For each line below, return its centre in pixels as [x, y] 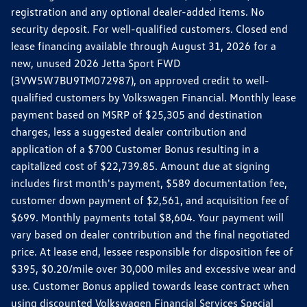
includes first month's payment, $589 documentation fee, [149, 183]
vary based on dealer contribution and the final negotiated [150, 234]
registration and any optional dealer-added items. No [138, 11]
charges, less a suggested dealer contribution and [129, 131]
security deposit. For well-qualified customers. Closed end [149, 28]
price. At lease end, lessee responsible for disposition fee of [152, 251]
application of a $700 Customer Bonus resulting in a [135, 148]
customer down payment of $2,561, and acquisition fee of [150, 200]
